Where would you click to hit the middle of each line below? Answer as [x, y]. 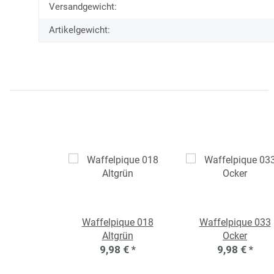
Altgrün [117, 236]
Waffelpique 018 [117, 223]
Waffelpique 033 [235, 223]
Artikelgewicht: [80, 30]
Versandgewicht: [83, 7]
